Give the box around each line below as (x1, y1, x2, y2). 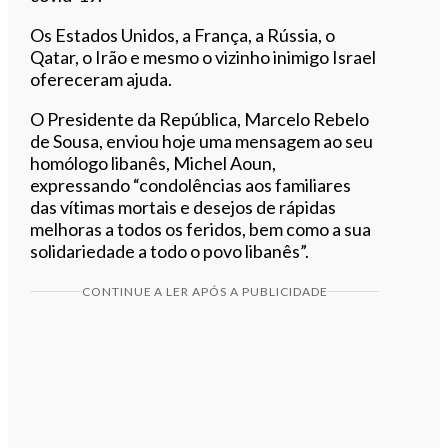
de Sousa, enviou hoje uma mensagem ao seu (30, 129, 374, 152)
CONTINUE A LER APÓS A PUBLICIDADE (81, 283, 328, 299)
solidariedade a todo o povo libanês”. (30, 239, 310, 262)
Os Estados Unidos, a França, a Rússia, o (30, 23, 336, 46)
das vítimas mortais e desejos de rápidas (30, 195, 337, 218)
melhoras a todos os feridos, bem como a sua (30, 217, 372, 240)
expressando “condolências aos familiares (30, 173, 352, 196)
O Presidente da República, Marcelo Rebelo (30, 107, 370, 130)
